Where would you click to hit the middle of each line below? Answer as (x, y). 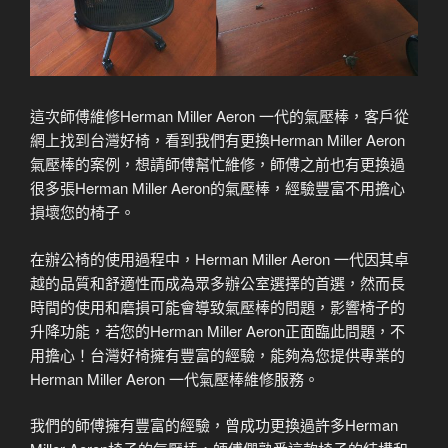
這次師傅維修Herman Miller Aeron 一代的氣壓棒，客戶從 (219, 116)
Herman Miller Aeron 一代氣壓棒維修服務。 (174, 378)
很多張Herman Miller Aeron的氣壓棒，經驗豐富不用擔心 (217, 188)
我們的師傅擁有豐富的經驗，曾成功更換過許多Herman (214, 425)
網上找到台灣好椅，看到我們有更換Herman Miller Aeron (217, 140)
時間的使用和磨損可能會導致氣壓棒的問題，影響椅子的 (217, 306)
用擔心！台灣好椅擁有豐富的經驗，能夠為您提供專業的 (217, 354)
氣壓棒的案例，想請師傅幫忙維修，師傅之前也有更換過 (217, 164)
